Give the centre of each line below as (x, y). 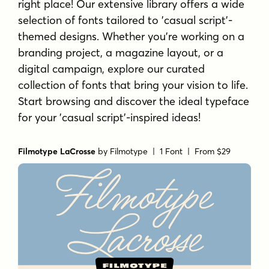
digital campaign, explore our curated (112, 69)
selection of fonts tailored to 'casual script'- (125, 20)
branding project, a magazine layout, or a (121, 53)
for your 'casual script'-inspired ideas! (110, 118)
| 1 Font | (171, 151)
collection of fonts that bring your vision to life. (133, 85)
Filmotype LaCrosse (57, 151)
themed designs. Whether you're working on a (131, 37)
